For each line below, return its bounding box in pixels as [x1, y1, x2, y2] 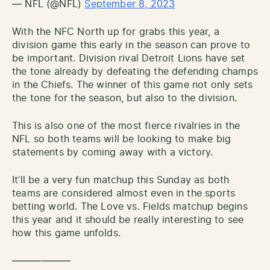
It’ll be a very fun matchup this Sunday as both [12, 175, 230, 186]
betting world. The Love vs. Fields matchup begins [12, 202, 248, 212]
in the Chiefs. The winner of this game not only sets [12, 80, 253, 90]
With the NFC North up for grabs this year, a [12, 27, 219, 37]
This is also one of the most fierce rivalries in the [12, 121, 240, 131]
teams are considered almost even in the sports [12, 189, 236, 199]
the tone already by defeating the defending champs [12, 67, 258, 77]
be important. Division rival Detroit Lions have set [12, 54, 245, 64]
